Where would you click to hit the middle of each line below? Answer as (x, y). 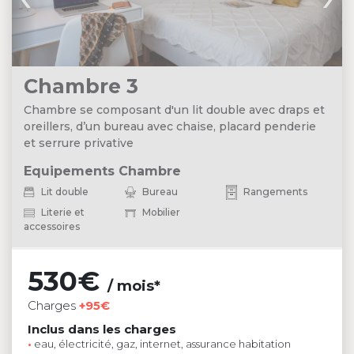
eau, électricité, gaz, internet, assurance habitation (161, 343)
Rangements (275, 191)
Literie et (62, 212)
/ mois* (134, 286)
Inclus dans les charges (102, 329)
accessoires (52, 226)
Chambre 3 (81, 86)
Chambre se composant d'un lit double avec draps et (174, 109)
